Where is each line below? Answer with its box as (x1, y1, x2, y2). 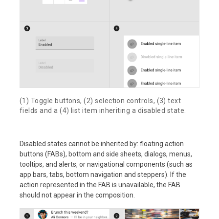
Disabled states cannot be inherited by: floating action (20, 139, 184, 148)
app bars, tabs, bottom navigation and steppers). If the (20, 170, 186, 178)
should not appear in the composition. (20, 191, 135, 199)
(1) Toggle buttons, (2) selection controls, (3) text (20, 96, 181, 105)
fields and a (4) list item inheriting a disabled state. (20, 106, 186, 114)
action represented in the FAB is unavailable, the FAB (20, 180, 180, 189)
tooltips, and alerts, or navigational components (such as (20, 160, 193, 168)
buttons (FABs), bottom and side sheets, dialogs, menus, (20, 150, 192, 158)
